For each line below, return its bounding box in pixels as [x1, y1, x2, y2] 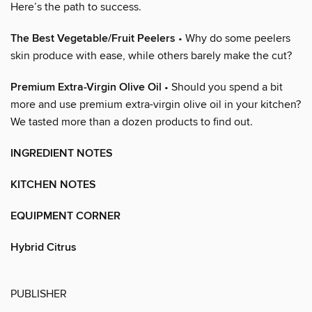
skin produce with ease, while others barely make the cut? [10, 48, 292, 63]
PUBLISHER [10, 286, 67, 301]
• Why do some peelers [175, 31, 290, 45]
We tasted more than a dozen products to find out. [10, 114, 253, 129]
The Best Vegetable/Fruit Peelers [10, 31, 175, 46]
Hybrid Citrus [10, 240, 77, 255]
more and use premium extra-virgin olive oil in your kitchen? [10, 97, 301, 111]
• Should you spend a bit [162, 79, 283, 94]
